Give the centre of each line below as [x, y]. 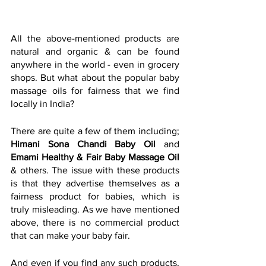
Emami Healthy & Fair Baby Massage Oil [95, 157]
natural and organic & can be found [95, 51]
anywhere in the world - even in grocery [95, 64]
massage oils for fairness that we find [95, 90]
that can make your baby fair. [70, 235]
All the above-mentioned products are [95, 38]
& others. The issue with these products [95, 170]
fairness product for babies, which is [95, 196]
